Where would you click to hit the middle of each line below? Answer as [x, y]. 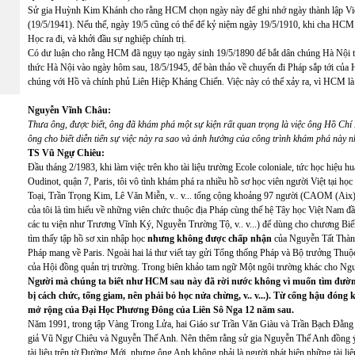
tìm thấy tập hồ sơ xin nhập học [88, 239]
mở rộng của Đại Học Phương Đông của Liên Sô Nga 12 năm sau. [161, 310]
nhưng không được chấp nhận [210, 239]
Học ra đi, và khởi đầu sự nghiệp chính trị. [107, 39]
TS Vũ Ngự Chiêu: [66, 153]
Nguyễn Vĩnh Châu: [69, 110]
